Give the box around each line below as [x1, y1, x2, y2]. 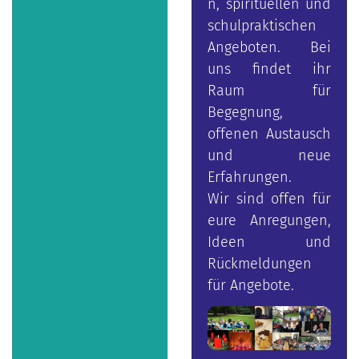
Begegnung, [208, 103, 283, 122]
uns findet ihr [208, 60, 331, 79]
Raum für [208, 82, 331, 100]
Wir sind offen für [208, 190, 331, 208]
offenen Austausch [208, 125, 331, 143]
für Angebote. [208, 276, 298, 295]
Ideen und [208, 233, 331, 252]
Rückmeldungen [208, 255, 312, 273]
